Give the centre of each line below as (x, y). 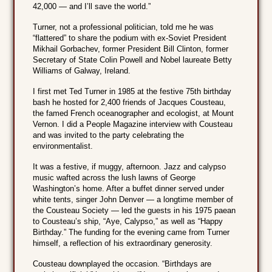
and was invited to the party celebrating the (109, 135)
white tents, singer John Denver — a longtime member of (133, 200)
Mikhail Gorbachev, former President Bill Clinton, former (131, 49)
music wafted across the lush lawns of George (114, 178)
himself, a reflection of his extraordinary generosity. (123, 243)
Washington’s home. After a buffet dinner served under (129, 189)
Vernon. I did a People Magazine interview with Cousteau (133, 124)
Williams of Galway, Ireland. (82, 71)
